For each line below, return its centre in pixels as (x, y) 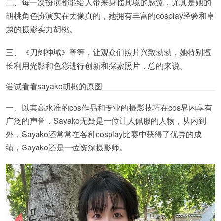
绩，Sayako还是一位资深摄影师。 (67, 147)
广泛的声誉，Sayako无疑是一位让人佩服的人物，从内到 (106, 121)
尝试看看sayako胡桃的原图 (54, 86)
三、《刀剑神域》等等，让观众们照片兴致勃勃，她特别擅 (109, 52)
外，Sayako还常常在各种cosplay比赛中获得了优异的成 (104, 134)
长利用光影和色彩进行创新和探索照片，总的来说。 (97, 65)
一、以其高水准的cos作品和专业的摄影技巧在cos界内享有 (109, 107)
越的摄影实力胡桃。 (41, 29)
